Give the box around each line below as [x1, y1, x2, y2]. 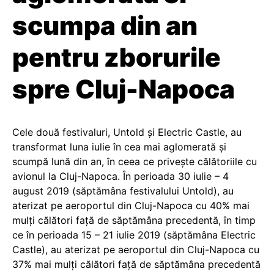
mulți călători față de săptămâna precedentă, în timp [12, 214, 256, 226]
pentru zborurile [12, 42, 221, 73]
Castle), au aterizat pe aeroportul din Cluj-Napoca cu [12, 243, 259, 256]
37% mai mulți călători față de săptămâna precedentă [12, 258, 261, 270]
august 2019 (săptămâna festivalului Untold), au [12, 185, 234, 197]
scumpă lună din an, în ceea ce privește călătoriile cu [12, 155, 257, 168]
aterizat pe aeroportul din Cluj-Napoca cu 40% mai [12, 199, 250, 212]
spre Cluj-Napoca [12, 73, 235, 105]
